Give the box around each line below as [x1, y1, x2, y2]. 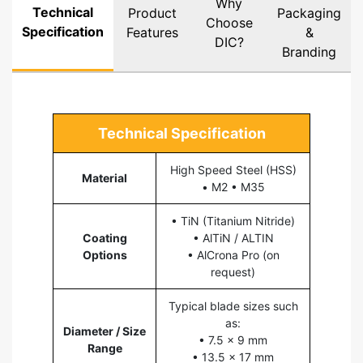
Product [127, 5, 177, 22]
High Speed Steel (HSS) [169, 163, 297, 177]
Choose [205, 15, 253, 32]
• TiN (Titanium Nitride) [171, 214, 295, 228]
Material [82, 171, 127, 186]
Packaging [277, 5, 341, 22]
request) [211, 265, 255, 280]
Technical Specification [97, 125, 266, 143]
